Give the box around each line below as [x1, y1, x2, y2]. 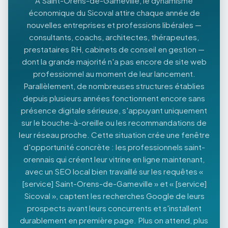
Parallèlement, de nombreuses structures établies [23, 80, 205, 91]
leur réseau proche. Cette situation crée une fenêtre [18, 129, 210, 139]
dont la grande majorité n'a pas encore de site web [21, 56, 207, 66]
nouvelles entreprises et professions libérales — [26, 19, 202, 30]
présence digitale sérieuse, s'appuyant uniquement [21, 105, 207, 115]
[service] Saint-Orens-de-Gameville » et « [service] [21, 178, 207, 188]
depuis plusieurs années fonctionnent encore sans [23, 93, 205, 103]
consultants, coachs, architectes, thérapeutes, [29, 32, 199, 42]
